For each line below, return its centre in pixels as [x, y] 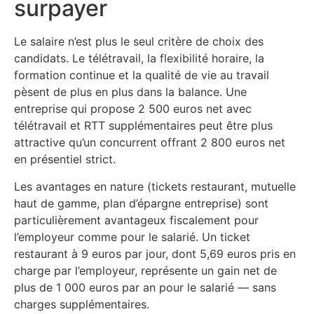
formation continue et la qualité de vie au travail [142, 75]
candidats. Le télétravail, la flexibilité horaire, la [139, 59]
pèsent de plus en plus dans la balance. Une [130, 92]
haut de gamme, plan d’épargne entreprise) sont [141, 203]
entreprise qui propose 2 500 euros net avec [133, 109]
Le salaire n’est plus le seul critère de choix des [139, 42]
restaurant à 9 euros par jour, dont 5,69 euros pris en [155, 253]
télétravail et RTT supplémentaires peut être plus [143, 126]
